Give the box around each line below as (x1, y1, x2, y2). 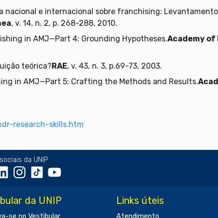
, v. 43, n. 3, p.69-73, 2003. (67, 61, 162, 71)
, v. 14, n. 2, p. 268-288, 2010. (11, 18, 117, 28)
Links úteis (116, 195, 164, 207)
